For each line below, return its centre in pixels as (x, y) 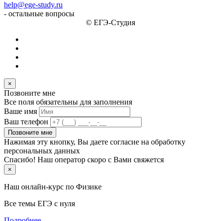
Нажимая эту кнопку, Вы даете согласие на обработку (95, 142)
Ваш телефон (26, 122)
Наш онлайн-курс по (40, 187)
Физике (89, 187)
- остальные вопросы (39, 14)
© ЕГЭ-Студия (110, 23)
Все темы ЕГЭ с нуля (39, 204)
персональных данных (42, 151)
